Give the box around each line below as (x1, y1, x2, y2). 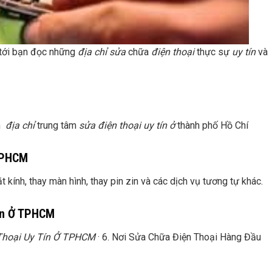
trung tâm (35, 120, 79, 131)
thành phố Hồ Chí (175, 120, 248, 131)
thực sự (194, 46, 232, 58)
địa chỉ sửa (78, 46, 126, 58)
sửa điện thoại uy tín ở (79, 120, 175, 131)
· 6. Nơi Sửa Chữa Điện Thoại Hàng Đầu (95, 231, 261, 243)
